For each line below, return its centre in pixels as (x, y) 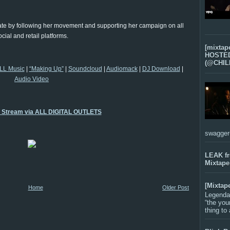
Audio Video (32, 79)
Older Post (176, 187)
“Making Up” (46, 69)
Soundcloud (85, 69)
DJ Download (161, 69)
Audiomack (122, 69)
